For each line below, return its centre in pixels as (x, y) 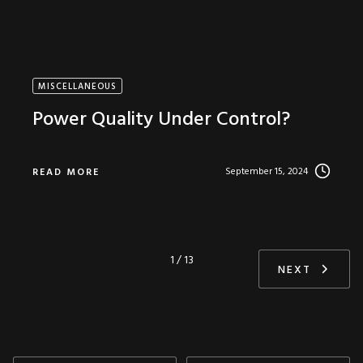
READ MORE (66, 173)
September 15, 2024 (267, 172)
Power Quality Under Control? (161, 120)
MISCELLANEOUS (77, 87)
